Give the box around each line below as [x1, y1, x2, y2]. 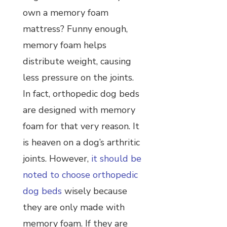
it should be [91, 152, 141, 165]
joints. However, [23, 152, 91, 165]
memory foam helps [23, 39, 106, 51]
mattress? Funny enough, [23, 22, 128, 35]
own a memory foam [23, 6, 108, 19]
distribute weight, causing [23, 55, 131, 67]
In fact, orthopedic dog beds [23, 87, 139, 100]
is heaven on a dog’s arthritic [23, 136, 140, 148]
